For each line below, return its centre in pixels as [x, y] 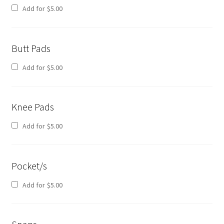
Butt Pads [31, 48]
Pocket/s [29, 165]
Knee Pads [32, 107]
